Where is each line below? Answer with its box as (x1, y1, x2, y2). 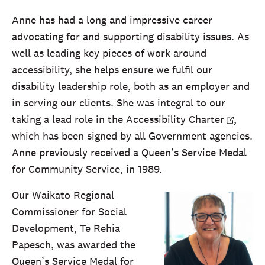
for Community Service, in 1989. (12, 163, 162, 176)
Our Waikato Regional (12, 189, 114, 202)
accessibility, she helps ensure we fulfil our (12, 63, 212, 76)
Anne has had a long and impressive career (12, 14, 212, 27)
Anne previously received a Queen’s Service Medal (12, 146, 247, 159)
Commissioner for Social (12, 205, 127, 218)
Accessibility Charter (126, 113, 224, 126)
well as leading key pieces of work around (12, 47, 206, 60)
